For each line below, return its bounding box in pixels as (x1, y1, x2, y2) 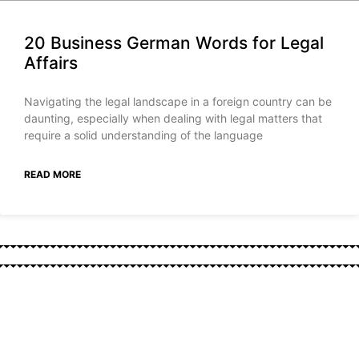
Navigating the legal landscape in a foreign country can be (24, 95, 332, 109)
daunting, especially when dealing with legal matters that (24, 111, 322, 126)
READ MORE (24, 168, 81, 181)
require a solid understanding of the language (24, 128, 263, 143)
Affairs (24, 53, 78, 74)
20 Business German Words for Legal (24, 33, 324, 54)
